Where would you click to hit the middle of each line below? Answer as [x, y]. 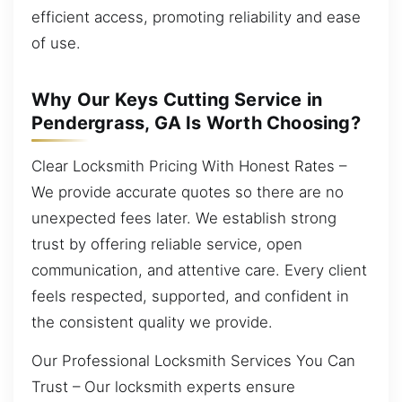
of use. [56, 43]
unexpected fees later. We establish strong [184, 218]
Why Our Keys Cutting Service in [177, 100]
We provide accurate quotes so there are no [188, 192]
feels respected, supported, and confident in [190, 296]
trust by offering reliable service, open [167, 244]
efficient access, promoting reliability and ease [196, 17]
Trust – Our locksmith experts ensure [163, 387]
